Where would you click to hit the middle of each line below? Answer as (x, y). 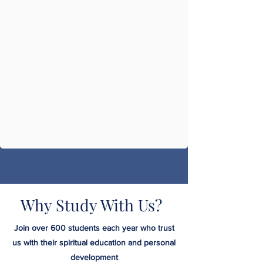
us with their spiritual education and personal (94, 243)
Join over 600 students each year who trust (94, 228)
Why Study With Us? (91, 205)
